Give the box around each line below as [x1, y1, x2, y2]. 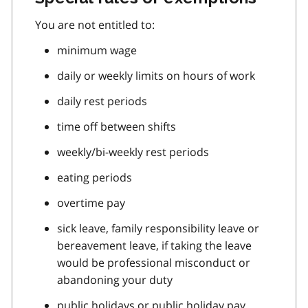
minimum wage [57, 42, 137, 58]
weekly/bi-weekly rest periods [57, 144, 209, 159]
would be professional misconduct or [57, 254, 250, 270]
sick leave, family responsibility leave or [57, 220, 259, 236]
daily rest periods [57, 93, 147, 109]
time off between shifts [57, 118, 176, 134]
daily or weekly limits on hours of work [57, 67, 255, 83]
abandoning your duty [57, 272, 173, 287]
